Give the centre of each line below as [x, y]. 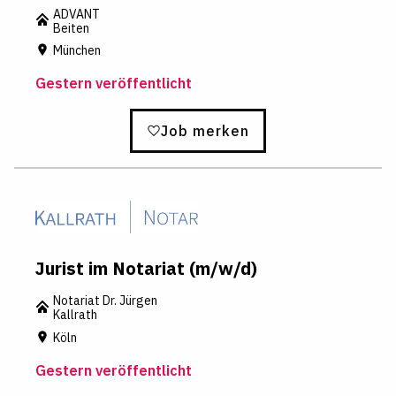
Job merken [205, 131]
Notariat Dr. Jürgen [105, 301]
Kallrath [75, 315]
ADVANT [76, 14]
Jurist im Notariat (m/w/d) [146, 269]
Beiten [71, 28]
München [77, 51]
